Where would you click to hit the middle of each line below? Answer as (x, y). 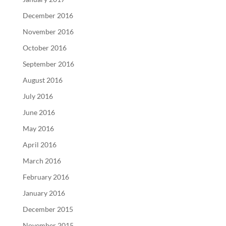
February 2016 (46, 177)
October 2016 (44, 47)
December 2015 (48, 209)
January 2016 (44, 193)
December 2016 (48, 15)
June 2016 (39, 112)
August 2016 (42, 80)
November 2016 (48, 31)
